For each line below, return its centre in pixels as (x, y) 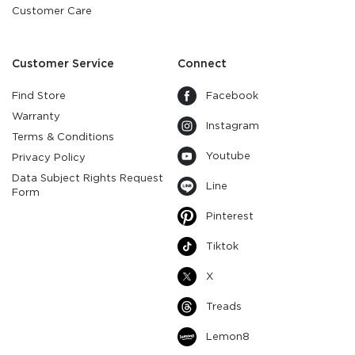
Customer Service (63, 63)
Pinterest (230, 216)
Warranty (36, 116)
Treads (224, 306)
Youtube (228, 156)
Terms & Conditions (63, 137)
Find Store (39, 95)
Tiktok (222, 246)
